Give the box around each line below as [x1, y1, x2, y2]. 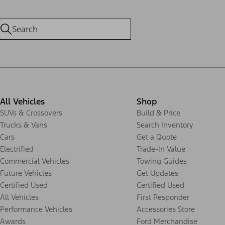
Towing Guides [137, 156, 187, 166]
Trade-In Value [137, 144, 185, 154]
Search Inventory [137, 120, 193, 130]
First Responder [137, 192, 189, 202]
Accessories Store [137, 204, 195, 214]
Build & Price [137, 107, 180, 118]
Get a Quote [137, 132, 177, 142]
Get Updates [137, 168, 178, 178]
